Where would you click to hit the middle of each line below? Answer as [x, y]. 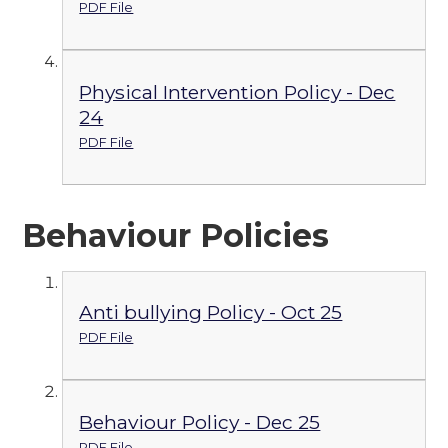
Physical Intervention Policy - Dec [237, 91]
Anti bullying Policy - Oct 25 [211, 312]
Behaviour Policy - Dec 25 [200, 422]
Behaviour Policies [176, 235]
